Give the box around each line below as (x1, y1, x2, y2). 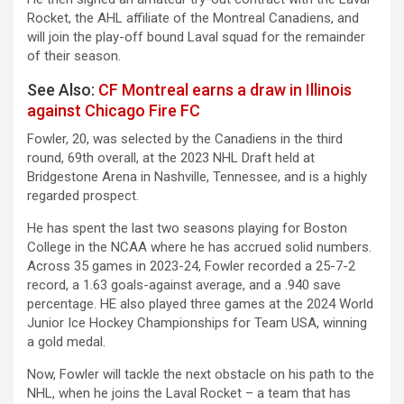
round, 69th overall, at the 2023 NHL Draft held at (27, 149, 315, 166)
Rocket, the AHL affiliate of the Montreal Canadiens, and (27, 9, 359, 26)
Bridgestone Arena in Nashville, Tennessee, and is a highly (27, 168, 367, 185)
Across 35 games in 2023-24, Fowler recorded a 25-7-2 (27, 257, 355, 274)
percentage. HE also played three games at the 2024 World (27, 295, 373, 312)
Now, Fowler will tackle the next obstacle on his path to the (27, 365, 374, 382)
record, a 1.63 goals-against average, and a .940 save (27, 276, 341, 293)
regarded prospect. (27, 187, 139, 204)
